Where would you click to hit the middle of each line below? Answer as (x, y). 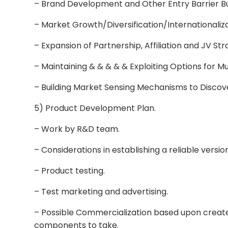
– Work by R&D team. (77, 129)
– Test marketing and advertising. (101, 192)
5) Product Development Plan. (95, 108)
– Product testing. (70, 171)
